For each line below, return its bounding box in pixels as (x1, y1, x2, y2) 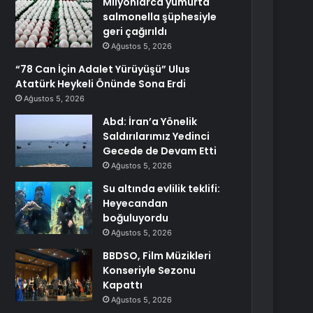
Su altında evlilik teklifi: (103, 182, 221, 196)
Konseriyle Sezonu (103, 263, 196, 277)
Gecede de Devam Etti (103, 144, 217, 158)
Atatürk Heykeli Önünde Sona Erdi (15, 77, 187, 91)
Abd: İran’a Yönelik (103, 115, 198, 129)
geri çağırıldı (103, 24, 168, 38)
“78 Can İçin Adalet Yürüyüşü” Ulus (15, 62, 191, 76)
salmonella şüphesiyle (103, 10, 217, 24)
